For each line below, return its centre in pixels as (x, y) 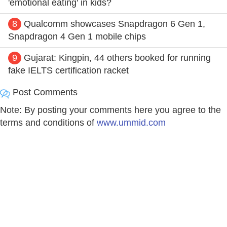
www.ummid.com (131, 122)
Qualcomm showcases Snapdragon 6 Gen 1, (115, 24)
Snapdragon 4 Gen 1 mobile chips (77, 36)
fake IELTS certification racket (68, 70)
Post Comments (44, 92)
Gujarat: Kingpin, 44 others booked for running (117, 58)
